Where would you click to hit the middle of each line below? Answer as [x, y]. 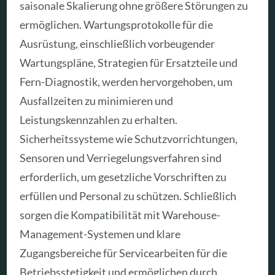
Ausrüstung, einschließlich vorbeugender [118, 44]
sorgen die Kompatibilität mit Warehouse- [120, 215]
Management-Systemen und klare [100, 234]
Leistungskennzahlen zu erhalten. [99, 120]
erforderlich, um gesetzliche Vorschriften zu [123, 177]
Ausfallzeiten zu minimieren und [97, 101]
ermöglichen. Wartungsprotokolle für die [117, 25]
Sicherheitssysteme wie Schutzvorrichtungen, [129, 139]
